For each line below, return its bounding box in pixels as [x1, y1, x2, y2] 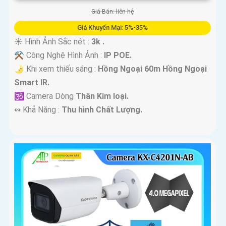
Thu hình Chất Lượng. [62, 105, 142, 115]
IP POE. [104, 50, 132, 61]
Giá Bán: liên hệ [91, 8, 134, 16]
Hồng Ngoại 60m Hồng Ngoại [98, 64, 207, 74]
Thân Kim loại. [76, 91, 129, 101]
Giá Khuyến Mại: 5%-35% [77, 24, 148, 32]
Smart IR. [14, 78, 49, 88]
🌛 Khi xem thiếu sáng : [14, 64, 98, 74]
